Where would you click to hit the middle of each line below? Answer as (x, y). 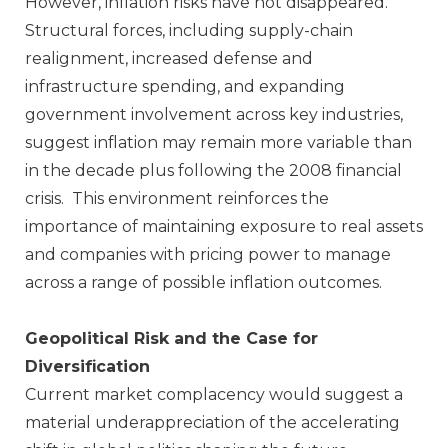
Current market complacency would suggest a (214, 394)
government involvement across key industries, (214, 114)
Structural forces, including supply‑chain (189, 30)
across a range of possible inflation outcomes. (203, 282)
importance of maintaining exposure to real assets (224, 226)
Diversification (87, 366)
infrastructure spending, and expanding (185, 86)
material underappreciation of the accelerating (212, 422)
